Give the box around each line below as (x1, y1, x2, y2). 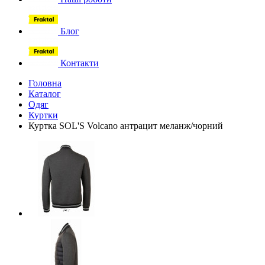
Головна (28, 78, 62, 88)
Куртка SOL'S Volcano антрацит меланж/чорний (28, 121, 223, 131)
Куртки (28, 110, 58, 120)
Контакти (58, 58, 99, 68)
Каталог (28, 89, 61, 99)
